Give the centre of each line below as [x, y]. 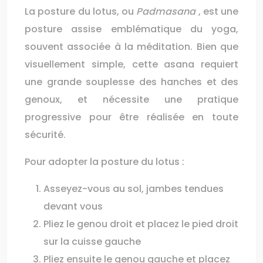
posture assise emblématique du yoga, [131, 29]
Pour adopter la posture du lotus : [104, 162]
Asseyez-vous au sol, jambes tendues [134, 189]
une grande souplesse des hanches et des [131, 82]
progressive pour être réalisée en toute [131, 117]
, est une [218, 11]
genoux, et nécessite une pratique [131, 100]
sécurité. [45, 135]
